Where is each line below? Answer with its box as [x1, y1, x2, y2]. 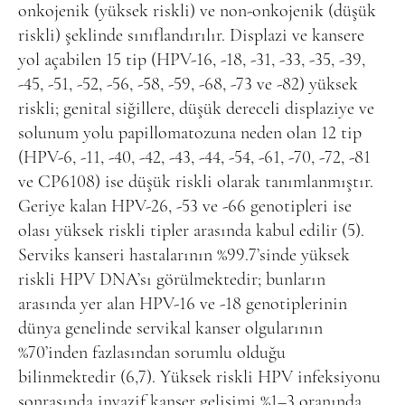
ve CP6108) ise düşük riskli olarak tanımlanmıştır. [18, 173, 373, 192]
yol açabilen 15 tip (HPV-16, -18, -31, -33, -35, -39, [18, 51, 365, 70]
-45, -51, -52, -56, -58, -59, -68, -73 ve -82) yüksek [18, 75, 358, 94]
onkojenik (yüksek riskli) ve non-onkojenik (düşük [18, 2, 376, 21]
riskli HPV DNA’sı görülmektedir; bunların [18, 270, 325, 289]
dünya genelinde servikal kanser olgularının [18, 319, 323, 338]
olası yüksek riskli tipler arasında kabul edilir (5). [18, 221, 364, 240]
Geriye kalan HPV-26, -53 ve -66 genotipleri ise [18, 197, 352, 216]
